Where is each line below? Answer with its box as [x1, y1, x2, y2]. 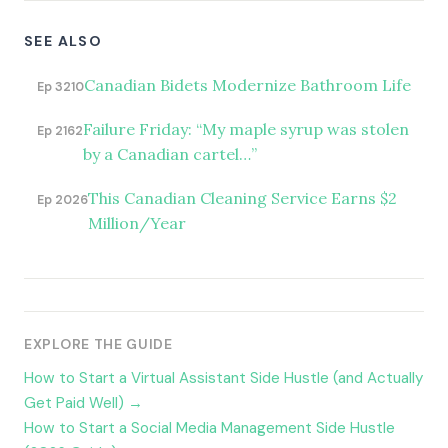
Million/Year [87, 213, 186, 234]
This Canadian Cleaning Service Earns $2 [87, 188, 397, 209]
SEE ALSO [24, 31, 103, 50]
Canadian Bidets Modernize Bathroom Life [83, 74, 411, 95]
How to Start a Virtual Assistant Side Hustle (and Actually [24, 367, 423, 388]
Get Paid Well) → [24, 392, 143, 413]
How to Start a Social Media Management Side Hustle [24, 417, 395, 438]
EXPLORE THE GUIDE [24, 334, 173, 353]
